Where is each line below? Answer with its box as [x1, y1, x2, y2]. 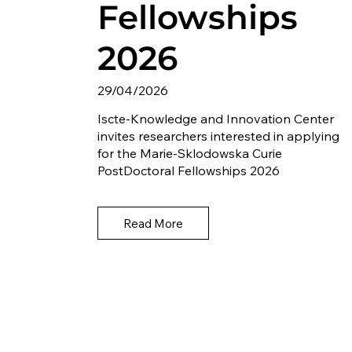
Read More [123, 215, 183, 231]
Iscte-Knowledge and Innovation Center [97, 111, 334, 127]
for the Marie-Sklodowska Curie [97, 145, 282, 162]
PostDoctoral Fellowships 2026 [97, 163, 280, 179]
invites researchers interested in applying [97, 128, 339, 145]
